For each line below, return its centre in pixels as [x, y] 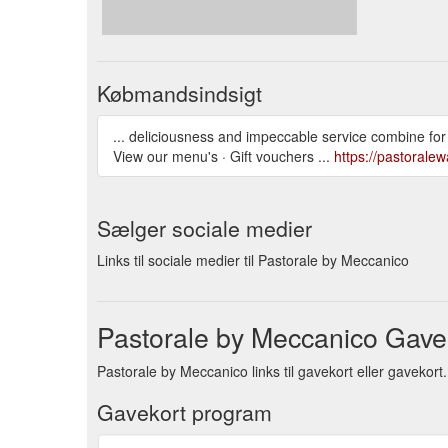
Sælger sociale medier [204, 227]
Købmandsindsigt [179, 92]
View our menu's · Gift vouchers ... [223, 155]
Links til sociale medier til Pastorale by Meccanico [253, 259]
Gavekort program [184, 411]
